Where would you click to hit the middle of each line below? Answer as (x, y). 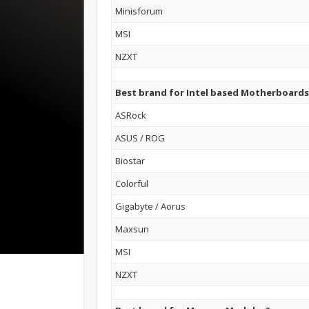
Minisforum (139, 11)
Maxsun (132, 229)
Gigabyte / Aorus (151, 206)
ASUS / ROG (140, 138)
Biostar (130, 160)
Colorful (132, 183)
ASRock (131, 115)
